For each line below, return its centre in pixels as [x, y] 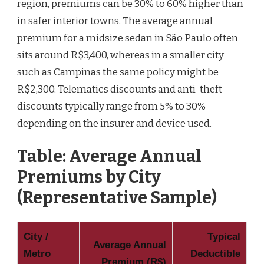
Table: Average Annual [109, 156]
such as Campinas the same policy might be [118, 72]
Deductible [215, 254]
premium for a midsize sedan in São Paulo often [128, 38]
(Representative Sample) [117, 197]
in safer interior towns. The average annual [115, 21]
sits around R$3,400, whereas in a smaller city [121, 55]
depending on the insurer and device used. [114, 124]
